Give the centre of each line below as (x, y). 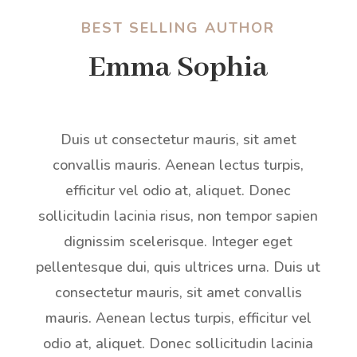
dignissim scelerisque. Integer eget (178, 242)
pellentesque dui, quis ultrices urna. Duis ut (178, 267)
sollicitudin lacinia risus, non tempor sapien (178, 216)
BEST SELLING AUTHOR (178, 28)
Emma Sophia (178, 68)
